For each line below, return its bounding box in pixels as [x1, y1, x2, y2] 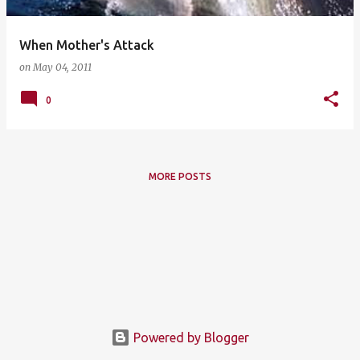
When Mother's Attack [19, 38, 154, 52]
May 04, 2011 [33, 61, 92, 73]
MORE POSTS [149, 171, 211, 182]
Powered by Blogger [130, 330, 249, 345]
